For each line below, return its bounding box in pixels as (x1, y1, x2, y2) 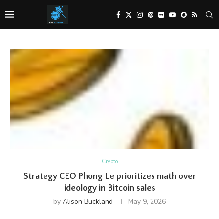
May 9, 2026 (128, 197, 166, 206)
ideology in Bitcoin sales (64, 183, 155, 193)
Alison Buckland (63, 197, 113, 206)
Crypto (101, 158, 118, 165)
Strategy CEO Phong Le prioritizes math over (23, 172, 196, 181)
